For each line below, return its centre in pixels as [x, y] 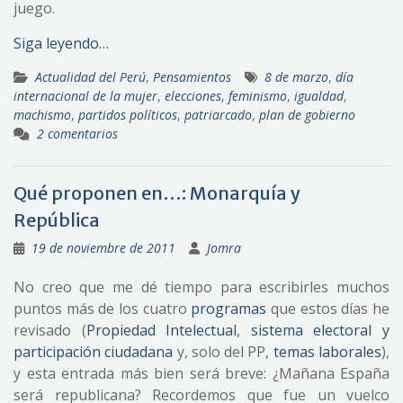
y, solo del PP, [223, 352]
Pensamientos [192, 77]
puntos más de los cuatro [103, 309]
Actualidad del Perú [90, 77]
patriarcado [218, 115]
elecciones [193, 96]
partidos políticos [128, 115]
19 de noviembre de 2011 [103, 248]
